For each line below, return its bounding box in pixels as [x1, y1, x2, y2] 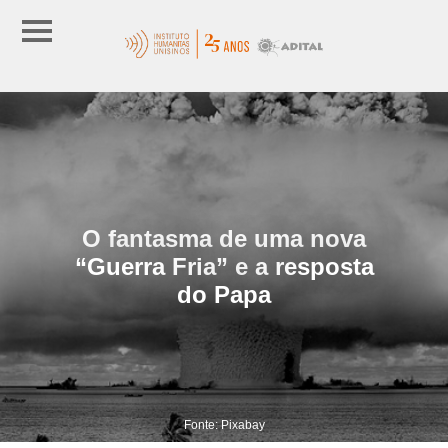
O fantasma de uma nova [82, 224, 366, 252]
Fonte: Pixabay [183, 417, 265, 432]
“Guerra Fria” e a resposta [74, 252, 374, 280]
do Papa [177, 280, 271, 308]
